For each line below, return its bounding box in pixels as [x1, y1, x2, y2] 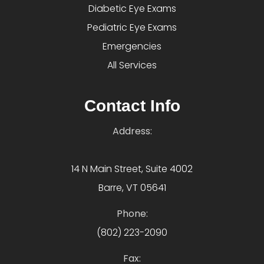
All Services [107, 58, 157, 72]
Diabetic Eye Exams [88, 2, 176, 16]
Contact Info [84, 97, 180, 115]
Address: [112, 124, 152, 138]
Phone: [116, 207, 148, 221]
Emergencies [103, 39, 161, 54]
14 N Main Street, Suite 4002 [71, 162, 193, 176]
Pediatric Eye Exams [87, 21, 177, 35]
